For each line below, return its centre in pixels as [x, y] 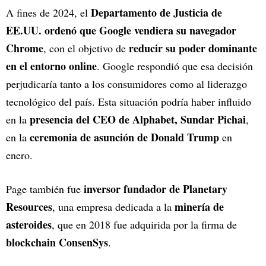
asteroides [29, 225]
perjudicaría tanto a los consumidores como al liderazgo [126, 84]
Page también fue [45, 189]
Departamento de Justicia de [156, 13]
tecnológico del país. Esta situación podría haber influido [129, 102]
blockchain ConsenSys [57, 243]
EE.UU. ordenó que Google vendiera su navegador [121, 31]
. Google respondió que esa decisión [175, 66]
